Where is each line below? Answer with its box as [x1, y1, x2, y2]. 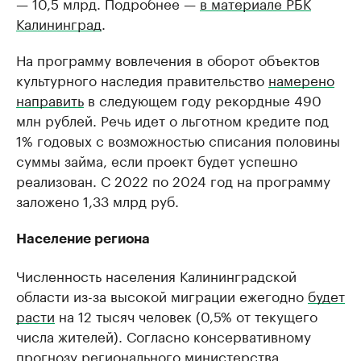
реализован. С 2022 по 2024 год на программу [16, 169, 330, 190]
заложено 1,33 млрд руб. [16, 189, 179, 210]
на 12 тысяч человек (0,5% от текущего [55, 305, 317, 326]
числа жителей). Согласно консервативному [16, 325, 311, 346]
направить [16, 89, 84, 110]
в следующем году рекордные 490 [84, 89, 322, 110]
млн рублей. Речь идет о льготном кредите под [16, 109, 329, 130]
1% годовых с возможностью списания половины [16, 129, 340, 150]
